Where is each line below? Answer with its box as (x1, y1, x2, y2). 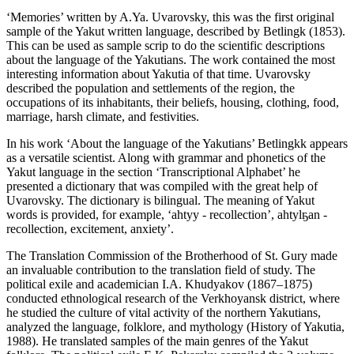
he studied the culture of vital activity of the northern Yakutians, (6, 306, 321, 320)
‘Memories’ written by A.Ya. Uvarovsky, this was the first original (6, 10, 334, 24)
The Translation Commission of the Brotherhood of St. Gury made (6, 249, 337, 263)
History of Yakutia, (250, 320, 345, 334)
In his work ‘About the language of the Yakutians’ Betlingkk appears (6, 137, 348, 151)
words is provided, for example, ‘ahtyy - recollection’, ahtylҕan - (6, 208, 327, 222)
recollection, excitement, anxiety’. (6, 222, 174, 236)
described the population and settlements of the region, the (6, 81, 295, 96)
